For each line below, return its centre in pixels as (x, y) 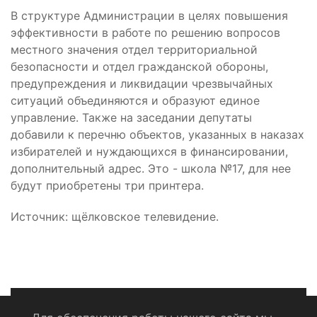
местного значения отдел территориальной (134, 50)
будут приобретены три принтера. (107, 186)
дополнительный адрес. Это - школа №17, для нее (151, 169)
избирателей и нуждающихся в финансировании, (149, 152)
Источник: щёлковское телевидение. (115, 217)
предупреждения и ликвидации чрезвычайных (142, 84)
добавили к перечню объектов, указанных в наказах (157, 135)
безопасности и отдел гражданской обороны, (139, 67)
